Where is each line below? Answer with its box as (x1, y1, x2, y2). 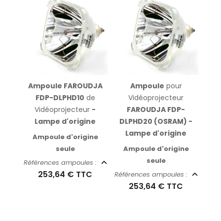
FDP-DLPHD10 (35, 93, 84, 103)
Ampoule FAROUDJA (28, 81, 103, 91)
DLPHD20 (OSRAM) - (119, 116, 192, 127)
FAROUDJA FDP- (127, 105, 185, 115)
